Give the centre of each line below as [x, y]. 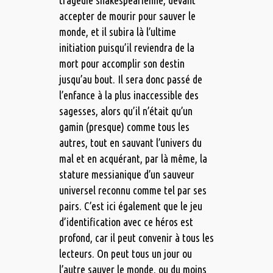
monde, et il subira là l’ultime [117, 32]
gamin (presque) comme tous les [124, 127]
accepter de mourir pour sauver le [127, 16]
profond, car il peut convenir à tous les [136, 238]
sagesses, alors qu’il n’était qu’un [126, 111]
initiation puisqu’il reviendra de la [126, 48]
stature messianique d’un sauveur [126, 175]
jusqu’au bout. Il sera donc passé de [130, 80]
